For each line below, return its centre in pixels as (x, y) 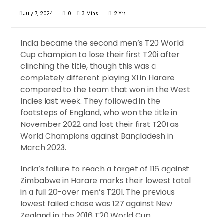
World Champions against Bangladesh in (97, 136)
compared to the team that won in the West (106, 90)
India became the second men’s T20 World (102, 43)
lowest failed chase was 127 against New (97, 204)
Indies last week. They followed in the (91, 101)
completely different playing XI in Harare (98, 78)
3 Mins (90, 14)
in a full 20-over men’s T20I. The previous (98, 192)
